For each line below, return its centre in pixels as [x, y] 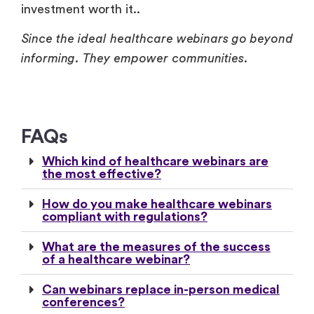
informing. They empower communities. [135, 58]
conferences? [83, 302]
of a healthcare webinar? [116, 260]
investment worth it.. [81, 9]
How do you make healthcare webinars [157, 204]
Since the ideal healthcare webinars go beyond [157, 38]
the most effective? [102, 174]
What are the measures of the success [156, 247]
